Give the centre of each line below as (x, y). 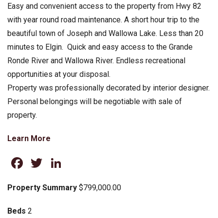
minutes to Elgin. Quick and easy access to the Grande (100, 47)
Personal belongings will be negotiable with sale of (94, 101)
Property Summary (42, 187)
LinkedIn (92, 163)
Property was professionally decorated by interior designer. (108, 88)
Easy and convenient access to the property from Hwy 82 (104, 6)
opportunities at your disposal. (59, 74)
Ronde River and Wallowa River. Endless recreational (96, 60)
